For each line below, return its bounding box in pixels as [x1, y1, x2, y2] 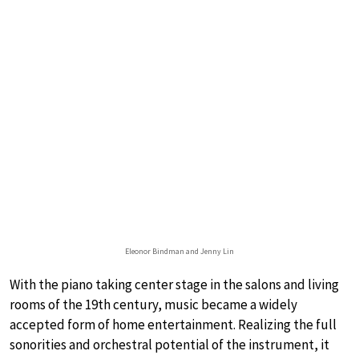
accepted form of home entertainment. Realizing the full [10, 316, 337, 334]
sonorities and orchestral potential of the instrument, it [10, 336, 329, 354]
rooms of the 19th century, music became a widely [10, 296, 297, 314]
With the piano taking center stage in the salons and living [10, 276, 339, 294]
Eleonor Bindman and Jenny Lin [125, 246, 234, 257]
